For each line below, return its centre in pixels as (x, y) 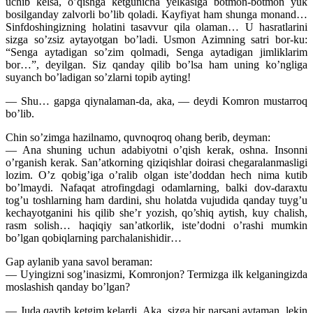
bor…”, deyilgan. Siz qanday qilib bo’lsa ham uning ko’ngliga (156, 65)
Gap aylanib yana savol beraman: (79, 262)
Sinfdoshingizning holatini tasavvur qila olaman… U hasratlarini (156, 27)
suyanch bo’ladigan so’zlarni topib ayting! (98, 78)
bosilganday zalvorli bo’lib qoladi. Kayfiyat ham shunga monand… (156, 15)
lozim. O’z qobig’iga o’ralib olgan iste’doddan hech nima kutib (156, 175)
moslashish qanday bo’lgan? (68, 287)
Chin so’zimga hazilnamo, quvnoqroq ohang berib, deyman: (138, 138)
